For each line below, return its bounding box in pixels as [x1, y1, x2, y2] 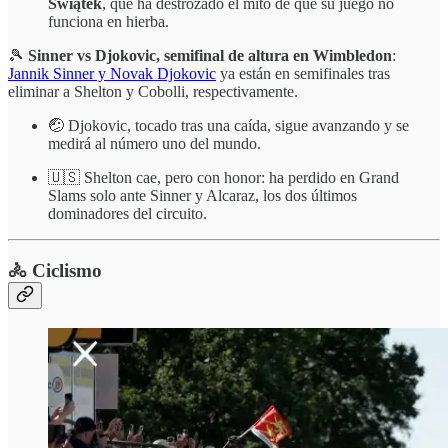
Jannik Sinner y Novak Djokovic [8, 65, 216, 83]
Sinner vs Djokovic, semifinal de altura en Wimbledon [28, 47, 392, 65]
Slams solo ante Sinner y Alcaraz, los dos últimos [48, 187, 357, 205]
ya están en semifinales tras [216, 65, 390, 83]
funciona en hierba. [48, 13, 169, 31]
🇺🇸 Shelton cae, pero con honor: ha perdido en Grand [48, 169, 399, 187]
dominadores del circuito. [48, 205, 207, 223]
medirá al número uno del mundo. [48, 135, 261, 153]
